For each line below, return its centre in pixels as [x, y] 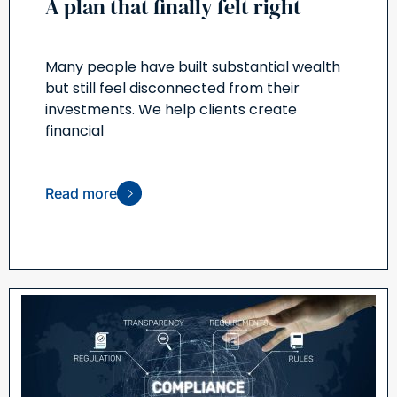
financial [74, 131]
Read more [81, 194]
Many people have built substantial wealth [193, 67]
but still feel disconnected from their [172, 89]
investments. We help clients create [171, 110]
